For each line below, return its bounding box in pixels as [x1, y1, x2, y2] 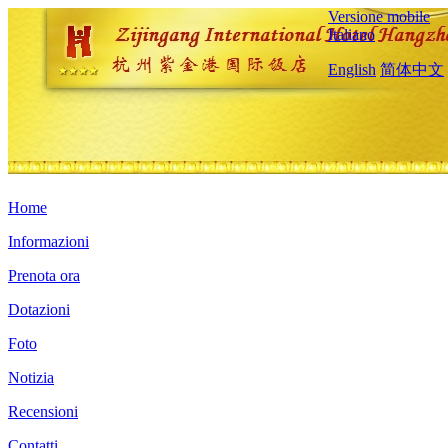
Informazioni [8, 233, 89, 250]
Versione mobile [328, 8, 430, 25]
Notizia [8, 369, 54, 386]
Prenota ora [8, 267, 80, 284]
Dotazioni [8, 301, 70, 318]
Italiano [328, 26, 375, 43]
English [328, 61, 376, 78]
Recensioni [8, 403, 78, 420]
